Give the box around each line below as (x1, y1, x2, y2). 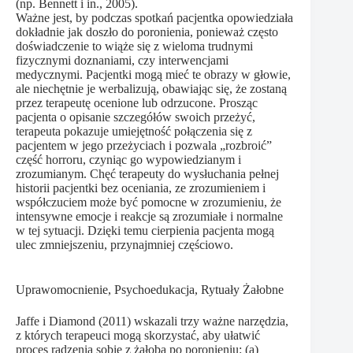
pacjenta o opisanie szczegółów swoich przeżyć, (16, 110, 255, 124)
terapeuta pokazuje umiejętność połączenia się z (16, 124, 252, 138)
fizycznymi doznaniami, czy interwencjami (16, 53, 229, 67)
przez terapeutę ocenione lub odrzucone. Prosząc (16, 95, 258, 110)
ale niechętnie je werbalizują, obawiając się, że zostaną (16, 81, 287, 95)
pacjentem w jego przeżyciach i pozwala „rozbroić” (16, 138, 272, 152)
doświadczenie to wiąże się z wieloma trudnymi (16, 39, 253, 53)
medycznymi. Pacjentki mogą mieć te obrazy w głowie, (16, 67, 291, 81)
